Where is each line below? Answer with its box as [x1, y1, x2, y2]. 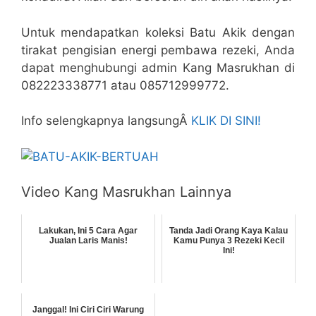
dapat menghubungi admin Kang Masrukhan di [21, 60, 295, 75]
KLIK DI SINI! [191, 114, 261, 128]
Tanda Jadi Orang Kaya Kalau [169, 226, 288, 236]
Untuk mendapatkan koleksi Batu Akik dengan [21, 25, 295, 39]
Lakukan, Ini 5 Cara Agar [39, 226, 138, 236]
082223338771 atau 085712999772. [21, 78, 229, 92]
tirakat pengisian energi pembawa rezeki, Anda [21, 42, 295, 57]
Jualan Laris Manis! [49, 236, 128, 246]
